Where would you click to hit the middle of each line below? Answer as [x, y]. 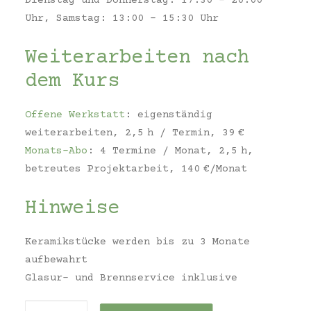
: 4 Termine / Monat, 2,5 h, [170, 151]
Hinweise [72, 209]
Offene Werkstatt [75, 115]
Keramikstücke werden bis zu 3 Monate [137, 242]
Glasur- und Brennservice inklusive [131, 278]
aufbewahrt [56, 260]
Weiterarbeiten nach [137, 58]
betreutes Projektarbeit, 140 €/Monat [136, 169]
